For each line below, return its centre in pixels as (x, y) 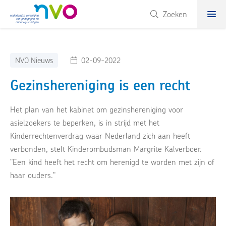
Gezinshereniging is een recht (100, 86)
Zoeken (175, 14)
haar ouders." (33, 175)
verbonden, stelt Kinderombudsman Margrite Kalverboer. (106, 149)
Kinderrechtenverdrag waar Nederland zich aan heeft (100, 136)
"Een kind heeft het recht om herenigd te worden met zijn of (112, 162)
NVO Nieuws (34, 61)
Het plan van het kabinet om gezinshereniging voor (97, 110)
